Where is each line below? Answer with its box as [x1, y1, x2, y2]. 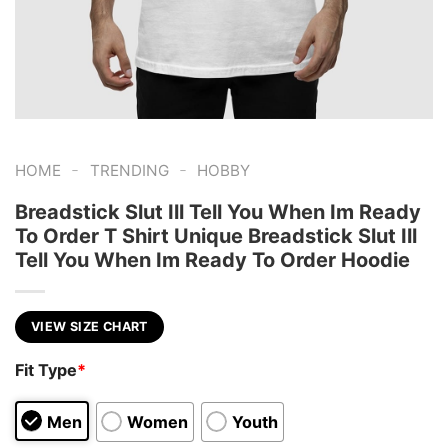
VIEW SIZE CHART [31, 318, 148, 334]
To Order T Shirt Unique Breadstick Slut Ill [15, 223, 417, 248]
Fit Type [15, 360, 77, 381]
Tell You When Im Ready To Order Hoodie [15, 247, 410, 272]
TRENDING [89, 161, 169, 180]
